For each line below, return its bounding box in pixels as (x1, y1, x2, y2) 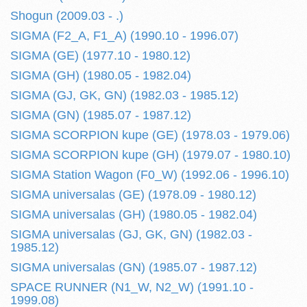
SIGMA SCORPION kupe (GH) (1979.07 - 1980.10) (10, 148, 291, 162)
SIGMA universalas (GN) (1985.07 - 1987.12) (10, 260, 257, 274)
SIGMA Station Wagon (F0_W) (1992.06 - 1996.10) (10, 168, 289, 182)
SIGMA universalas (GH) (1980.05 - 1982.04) (10, 208, 257, 221)
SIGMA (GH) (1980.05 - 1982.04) (10, 69, 191, 82)
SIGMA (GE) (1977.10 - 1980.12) (10, 49, 191, 62)
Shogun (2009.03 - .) (10, 9, 123, 23)
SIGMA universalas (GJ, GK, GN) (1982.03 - (10, 228, 252, 241)
